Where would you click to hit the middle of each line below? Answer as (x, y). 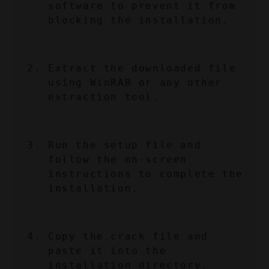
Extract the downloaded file (142, 68)
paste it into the (107, 251)
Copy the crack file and (128, 237)
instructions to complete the (146, 174)
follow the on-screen (118, 160)
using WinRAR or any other (135, 83)
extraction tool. (104, 97)
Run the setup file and (125, 145)
